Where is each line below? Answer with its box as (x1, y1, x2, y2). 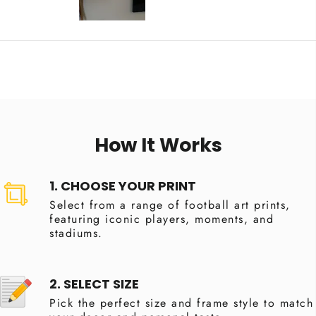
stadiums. (49, 225, 103, 242)
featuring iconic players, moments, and (49, 211, 274, 228)
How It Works (94, 132, 222, 159)
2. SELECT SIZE (49, 275, 139, 293)
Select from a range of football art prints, (49, 197, 291, 214)
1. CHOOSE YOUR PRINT (49, 177, 196, 195)
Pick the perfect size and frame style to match (49, 295, 313, 312)
